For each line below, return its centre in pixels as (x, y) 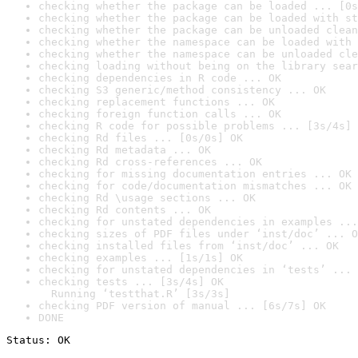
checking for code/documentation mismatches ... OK (195, 186)
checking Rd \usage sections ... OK (147, 198)
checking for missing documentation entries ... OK (195, 174)
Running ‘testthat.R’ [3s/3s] (134, 294)
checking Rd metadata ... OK (125, 150)
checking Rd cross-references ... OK (150, 162)
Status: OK (38, 340)
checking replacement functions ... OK (157, 102)
